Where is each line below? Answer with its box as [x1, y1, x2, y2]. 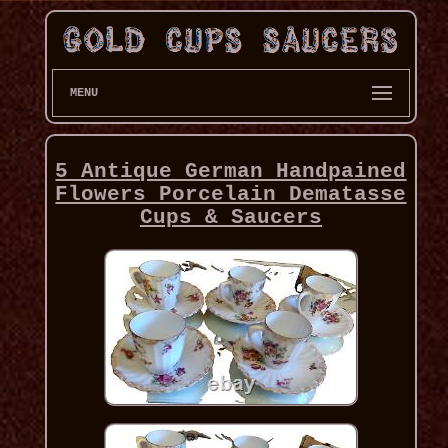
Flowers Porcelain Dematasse [55, 183, 407, 207]
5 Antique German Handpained [55, 160, 407, 184]
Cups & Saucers [139, 206, 322, 230]
